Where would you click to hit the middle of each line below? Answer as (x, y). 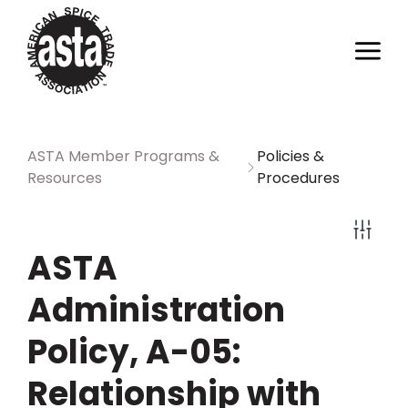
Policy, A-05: (134, 352)
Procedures (298, 178)
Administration (156, 310)
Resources (65, 178)
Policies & (290, 156)
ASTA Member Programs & (123, 156)
